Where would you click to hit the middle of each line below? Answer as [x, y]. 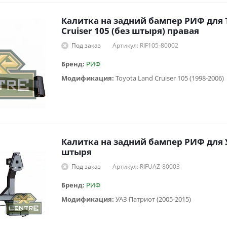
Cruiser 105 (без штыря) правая [130, 31]
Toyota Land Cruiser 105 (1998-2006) [170, 78]
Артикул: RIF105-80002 [145, 46]
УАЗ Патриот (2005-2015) [153, 199]
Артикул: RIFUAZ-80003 [146, 167]
